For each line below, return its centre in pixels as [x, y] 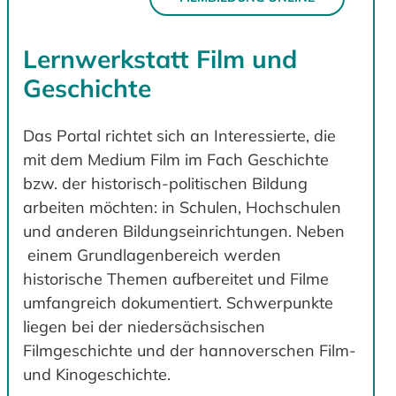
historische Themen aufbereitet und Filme [176, 278]
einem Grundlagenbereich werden [152, 255]
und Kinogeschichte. [97, 374]
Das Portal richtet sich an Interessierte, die [179, 135]
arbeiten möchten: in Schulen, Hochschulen [182, 207]
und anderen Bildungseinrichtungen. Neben [184, 231]
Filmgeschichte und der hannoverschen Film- [190, 350]
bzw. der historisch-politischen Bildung [165, 183]
